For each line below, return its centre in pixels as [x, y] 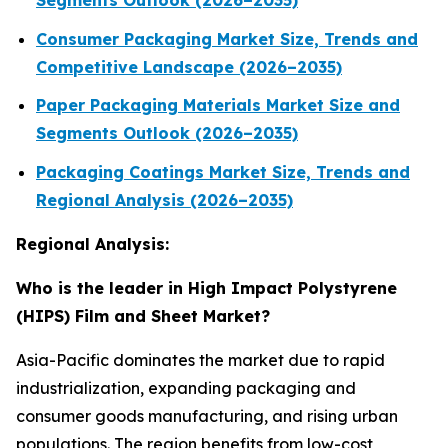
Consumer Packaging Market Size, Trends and [227, 38]
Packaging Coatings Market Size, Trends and [223, 172]
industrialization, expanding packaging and [186, 388]
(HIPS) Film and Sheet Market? [143, 316]
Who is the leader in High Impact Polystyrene [206, 288]
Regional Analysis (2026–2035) [164, 200]
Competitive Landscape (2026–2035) [189, 66]
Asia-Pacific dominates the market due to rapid [200, 360]
